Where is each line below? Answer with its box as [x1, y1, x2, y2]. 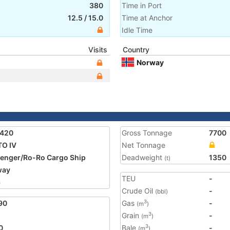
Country [123, 45, 149, 54]
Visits [88, 45, 107, 54]
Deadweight [122, 153, 164, 162]
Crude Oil [122, 186, 155, 195]
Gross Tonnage [122, 128, 172, 137]
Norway [137, 57, 164, 67]
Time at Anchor [122, 13, 172, 22]
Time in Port [122, 1, 162, 10]
